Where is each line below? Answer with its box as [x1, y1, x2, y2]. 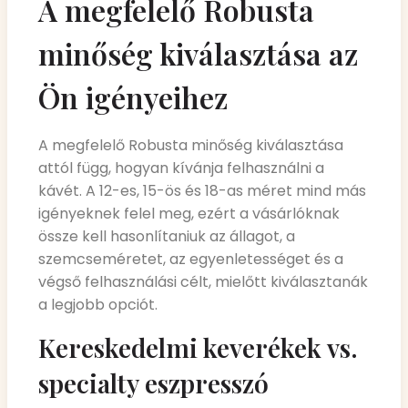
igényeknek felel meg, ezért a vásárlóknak [38, 203, 340, 225]
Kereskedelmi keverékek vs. [38, 330, 358, 364]
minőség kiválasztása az [38, 34, 358, 74]
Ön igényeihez [38, 77, 228, 117]
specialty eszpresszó [38, 365, 269, 400]
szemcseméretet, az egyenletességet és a [38, 249, 343, 270]
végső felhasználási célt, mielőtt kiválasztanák [38, 271, 368, 293]
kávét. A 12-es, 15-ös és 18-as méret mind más [38, 180, 366, 202]
